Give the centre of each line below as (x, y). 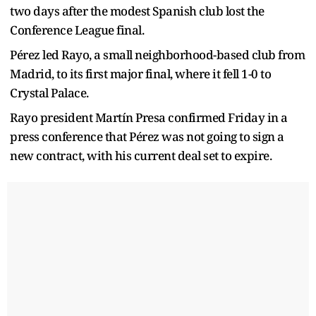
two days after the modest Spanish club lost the (137, 11)
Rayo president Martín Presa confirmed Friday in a (149, 117)
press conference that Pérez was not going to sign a (147, 136)
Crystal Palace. (49, 92)
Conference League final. (77, 30)
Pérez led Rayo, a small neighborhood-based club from (157, 54)
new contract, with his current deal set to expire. (141, 155)
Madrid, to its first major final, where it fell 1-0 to (140, 73)
